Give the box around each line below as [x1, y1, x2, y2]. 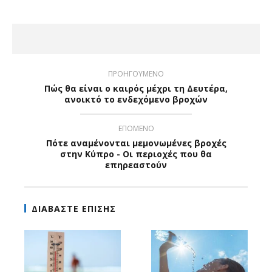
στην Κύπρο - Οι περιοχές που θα [60, 148, 212, 160]
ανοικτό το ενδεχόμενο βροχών [64, 93, 208, 105]
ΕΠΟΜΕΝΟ [118, 123, 154, 134]
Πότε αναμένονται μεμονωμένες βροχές [46, 137, 226, 149]
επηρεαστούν [105, 158, 167, 171]
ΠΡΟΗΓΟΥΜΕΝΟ [108, 68, 164, 79]
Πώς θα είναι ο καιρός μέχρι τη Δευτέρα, [44, 82, 228, 94]
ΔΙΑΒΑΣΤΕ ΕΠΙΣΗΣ [32, 202, 116, 214]
